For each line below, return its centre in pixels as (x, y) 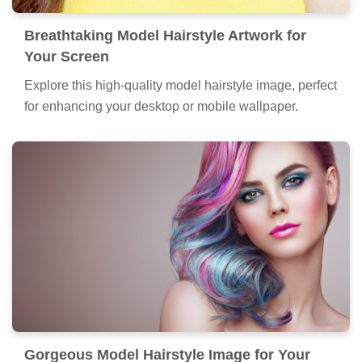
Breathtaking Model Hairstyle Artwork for (165, 36)
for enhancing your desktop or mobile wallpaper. (161, 107)
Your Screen (67, 57)
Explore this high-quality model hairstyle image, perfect (181, 86)
